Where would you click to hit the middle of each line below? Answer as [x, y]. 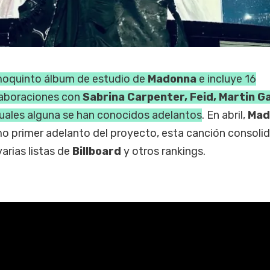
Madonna [172, 79]
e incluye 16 [226, 79]
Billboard [98, 151]
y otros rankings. [164, 151]
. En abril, [224, 115]
